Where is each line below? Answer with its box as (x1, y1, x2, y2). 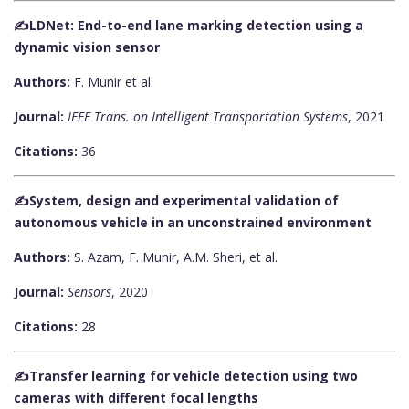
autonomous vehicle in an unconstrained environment (14, 214, 372, 232)
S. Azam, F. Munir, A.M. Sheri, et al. (70, 248, 278, 267)
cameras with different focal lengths (14, 389, 258, 407)
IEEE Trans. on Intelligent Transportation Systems (68, 108, 348, 126)
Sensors (68, 283, 111, 301)
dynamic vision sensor (14, 38, 160, 57)
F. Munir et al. (70, 73, 153, 91)
